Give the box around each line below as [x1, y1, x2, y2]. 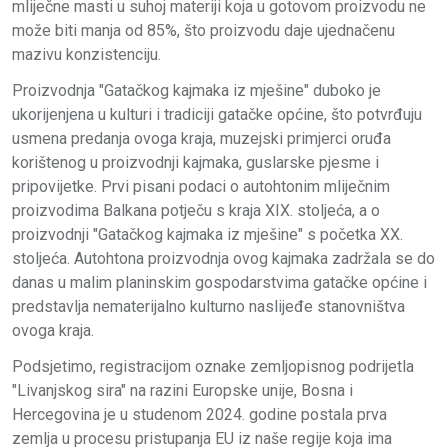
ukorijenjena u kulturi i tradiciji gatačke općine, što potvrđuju [12, 105, 422, 125]
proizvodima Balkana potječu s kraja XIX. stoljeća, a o [12, 201, 380, 221]
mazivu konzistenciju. [12, 45, 161, 65]
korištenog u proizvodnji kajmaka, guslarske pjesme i [12, 153, 379, 173]
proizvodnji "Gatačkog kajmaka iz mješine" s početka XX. [12, 225, 403, 245]
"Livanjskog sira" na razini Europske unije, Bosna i [12, 381, 353, 401]
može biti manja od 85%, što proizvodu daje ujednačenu [12, 21, 395, 41]
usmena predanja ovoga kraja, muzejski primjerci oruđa [12, 129, 391, 149]
